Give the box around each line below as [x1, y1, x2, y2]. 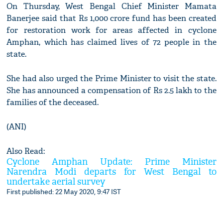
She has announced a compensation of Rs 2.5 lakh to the [6, 85, 217, 96]
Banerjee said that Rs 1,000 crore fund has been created [6, 13, 217, 24]
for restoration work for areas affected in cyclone [6, 25, 217, 36]
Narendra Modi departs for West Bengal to [6, 166, 217, 178]
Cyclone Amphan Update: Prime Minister [6, 156, 217, 168]
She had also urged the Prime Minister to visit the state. [6, 73, 217, 84]
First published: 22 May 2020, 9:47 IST [6, 187, 121, 197]
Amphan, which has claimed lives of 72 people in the [6, 37, 217, 48]
